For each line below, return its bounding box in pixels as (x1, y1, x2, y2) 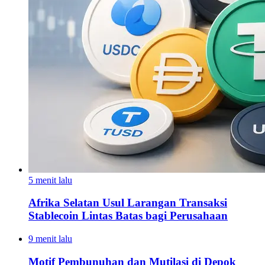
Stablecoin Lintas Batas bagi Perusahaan (28, 209, 228, 222)
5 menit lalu (28, 174, 72, 185)
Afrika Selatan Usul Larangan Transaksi (28, 196, 227, 209)
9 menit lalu (28, 234, 72, 244)
